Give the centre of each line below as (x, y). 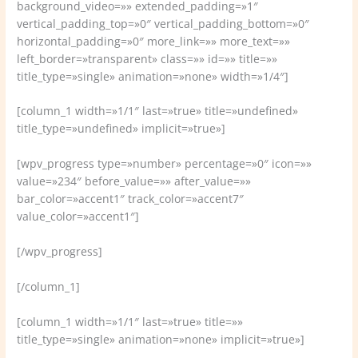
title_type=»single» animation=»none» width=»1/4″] (153, 76)
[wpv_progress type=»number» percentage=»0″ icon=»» (165, 164)
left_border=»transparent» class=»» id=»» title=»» (147, 58)
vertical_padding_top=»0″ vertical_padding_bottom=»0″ (163, 23)
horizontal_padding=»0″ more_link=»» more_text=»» (154, 41)
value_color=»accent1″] (78, 217)
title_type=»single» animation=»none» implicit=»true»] (161, 339)
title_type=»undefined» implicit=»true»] (121, 129)
